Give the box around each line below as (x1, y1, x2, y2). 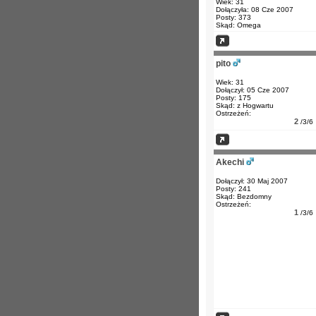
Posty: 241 (216, 185, 251, 193)
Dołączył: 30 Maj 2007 (216, 177, 288, 185)
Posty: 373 (216, 13, 251, 21)
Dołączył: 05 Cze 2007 (216, 86, 289, 94)
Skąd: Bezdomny (216, 193, 272, 200)
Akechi (216, 157, 244, 167)
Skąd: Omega (216, 21, 261, 29)
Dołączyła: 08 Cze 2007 (216, 6, 293, 13)
